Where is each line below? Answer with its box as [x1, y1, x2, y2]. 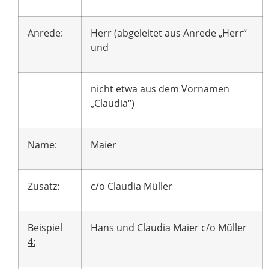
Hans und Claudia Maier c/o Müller [91, 221, 247, 235]
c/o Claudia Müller [91, 180, 172, 193]
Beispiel [28, 221, 62, 235]
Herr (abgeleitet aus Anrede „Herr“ [91, 26, 247, 40]
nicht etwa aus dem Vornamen [91, 82, 229, 96]
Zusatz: [28, 180, 59, 193]
